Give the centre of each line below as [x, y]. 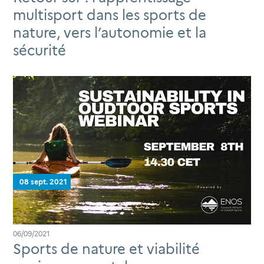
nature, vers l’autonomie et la [110, 33]
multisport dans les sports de [110, 15]
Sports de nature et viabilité [106, 249]
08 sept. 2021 [43, 182]
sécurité [39, 51]
